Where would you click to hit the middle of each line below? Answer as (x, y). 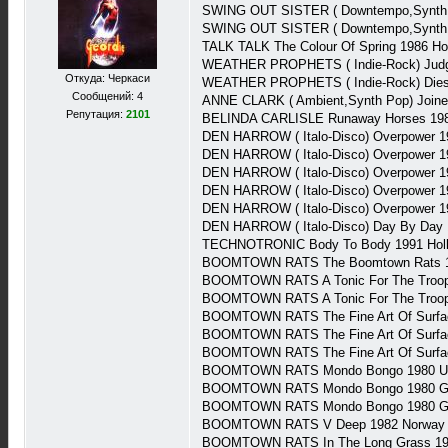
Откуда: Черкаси (107, 78)
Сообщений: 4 (107, 96)
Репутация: (95, 114)
